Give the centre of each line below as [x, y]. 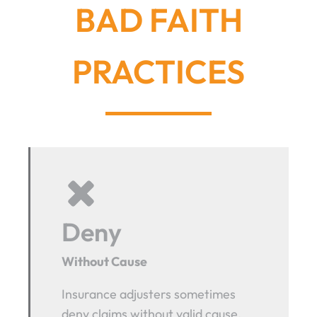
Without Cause [105, 262]
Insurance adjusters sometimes [149, 294]
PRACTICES [158, 71]
